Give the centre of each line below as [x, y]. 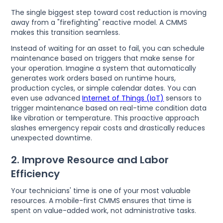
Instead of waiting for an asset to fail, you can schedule [108, 48]
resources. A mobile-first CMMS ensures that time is [102, 200]
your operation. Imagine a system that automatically [104, 68]
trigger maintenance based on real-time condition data [109, 108]
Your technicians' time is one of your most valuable [101, 190]
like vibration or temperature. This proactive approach [105, 118]
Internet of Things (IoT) [123, 98]
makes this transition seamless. [66, 32]
